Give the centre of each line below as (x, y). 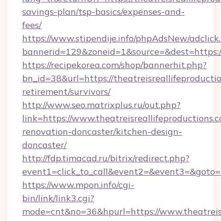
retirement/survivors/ (66, 92)
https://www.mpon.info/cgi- (78, 185)
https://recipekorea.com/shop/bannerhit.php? (114, 65)
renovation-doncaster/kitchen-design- (102, 131)
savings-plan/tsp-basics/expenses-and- (103, 12)
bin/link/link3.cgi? (58, 198)
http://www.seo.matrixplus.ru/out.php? (101, 105)
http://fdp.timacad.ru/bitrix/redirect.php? (106, 158)
